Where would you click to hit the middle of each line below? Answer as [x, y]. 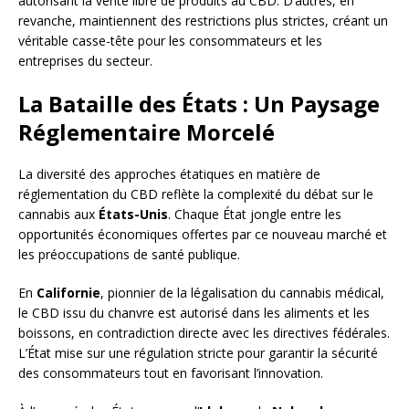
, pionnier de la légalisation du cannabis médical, [242, 292]
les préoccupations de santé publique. [129, 254]
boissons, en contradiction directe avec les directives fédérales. [204, 332]
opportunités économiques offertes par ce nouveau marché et [203, 234]
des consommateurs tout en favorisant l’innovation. [171, 372]
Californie [68, 292]
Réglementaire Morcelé [147, 131]
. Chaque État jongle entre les [255, 214]
